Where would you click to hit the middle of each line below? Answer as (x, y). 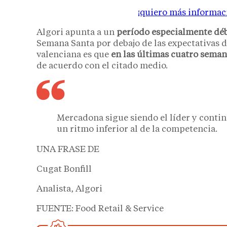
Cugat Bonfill (64, 170)
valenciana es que (74, 55)
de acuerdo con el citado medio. (102, 66)
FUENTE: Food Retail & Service (100, 209)
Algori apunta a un (77, 32)
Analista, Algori (69, 190)
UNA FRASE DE (68, 150)
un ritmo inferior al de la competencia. (137, 130)
